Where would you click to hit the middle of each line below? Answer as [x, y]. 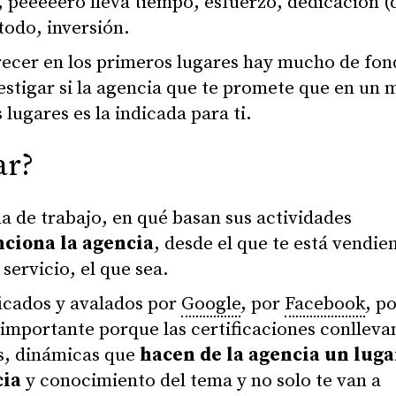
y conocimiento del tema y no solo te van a [201, 381]
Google [211, 305]
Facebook [325, 305]
